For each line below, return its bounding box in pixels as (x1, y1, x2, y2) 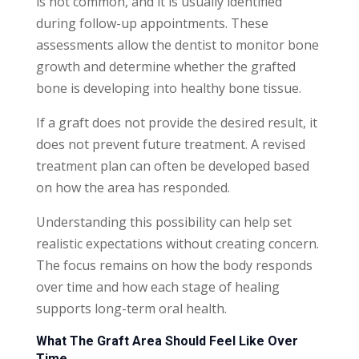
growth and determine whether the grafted (35, 57, 296, 75)
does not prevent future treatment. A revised (35, 135, 305, 153)
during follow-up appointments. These (35, 14, 268, 32)
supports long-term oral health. (35, 299, 227, 317)
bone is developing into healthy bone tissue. (35, 79, 301, 97)
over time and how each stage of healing (35, 277, 280, 296)
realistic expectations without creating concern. (35, 234, 319, 252)
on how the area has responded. (35, 178, 230, 196)
